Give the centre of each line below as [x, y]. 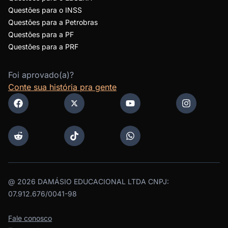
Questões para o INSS [45, 10]
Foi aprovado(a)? [41, 75]
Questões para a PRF [43, 47]
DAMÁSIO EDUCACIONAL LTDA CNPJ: [102, 181]
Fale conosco [30, 218]
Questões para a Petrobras [53, 22]
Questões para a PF [41, 34]
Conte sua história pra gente [62, 87]
